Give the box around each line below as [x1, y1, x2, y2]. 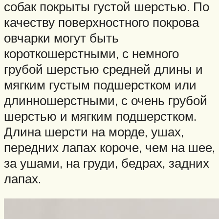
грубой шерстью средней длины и [4, 61, 203, 77]
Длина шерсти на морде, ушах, [4, 123, 184, 139]
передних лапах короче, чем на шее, [4, 139, 215, 155]
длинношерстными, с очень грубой [4, 92, 207, 108]
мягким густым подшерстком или [4, 76, 197, 92]
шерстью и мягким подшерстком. [4, 108, 197, 124]
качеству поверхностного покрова [4, 14, 199, 30]
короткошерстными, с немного [4, 45, 179, 61]
